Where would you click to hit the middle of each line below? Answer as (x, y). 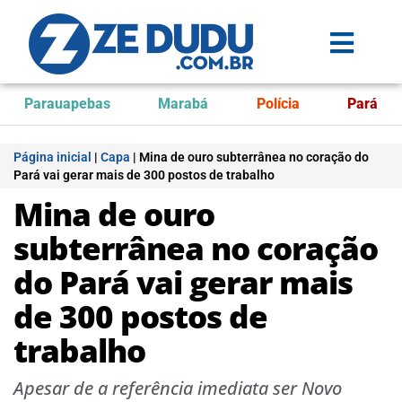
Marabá (184, 104)
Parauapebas (67, 104)
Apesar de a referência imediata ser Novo (178, 388)
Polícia (278, 104)
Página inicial (52, 157)
